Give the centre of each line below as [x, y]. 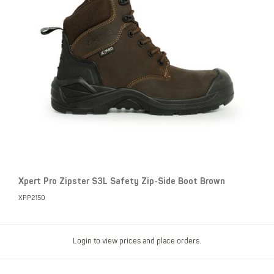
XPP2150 [32, 198]
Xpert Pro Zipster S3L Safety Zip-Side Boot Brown [122, 182]
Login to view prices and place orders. [137, 241]
